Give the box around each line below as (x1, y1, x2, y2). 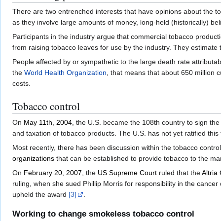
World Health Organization (24, 69, 107, 77)
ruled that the (157, 169, 202, 177)
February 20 (24, 169, 62, 177)
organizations (12, 154, 54, 163)
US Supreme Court (98, 169, 157, 177)
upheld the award (12, 190, 69, 199)
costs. (12, 79, 31, 88)
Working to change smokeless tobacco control (12, 209, 194, 219)
